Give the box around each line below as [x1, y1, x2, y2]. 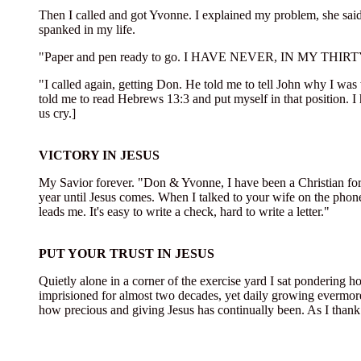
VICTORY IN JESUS [39, 148, 160, 162]
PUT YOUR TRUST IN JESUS [39, 247, 214, 260]
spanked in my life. [39, 23, 135, 36]
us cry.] [39, 106, 76, 120]
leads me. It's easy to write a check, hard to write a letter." [39, 205, 330, 218]
